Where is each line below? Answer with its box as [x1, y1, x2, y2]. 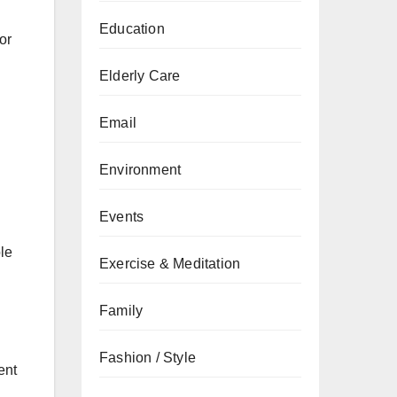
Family [99, 303, 144, 318]
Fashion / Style [99, 350, 196, 365]
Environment [99, 162, 182, 177]
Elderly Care [99, 68, 181, 83]
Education [99, 21, 165, 36]
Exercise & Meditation [99, 256, 241, 271]
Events [99, 209, 144, 224]
